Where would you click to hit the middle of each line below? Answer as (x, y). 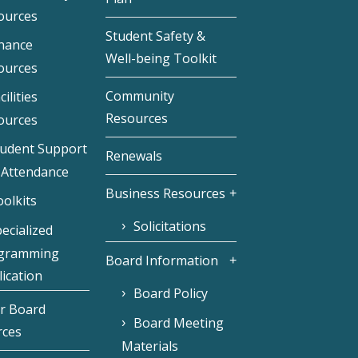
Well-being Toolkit (161, 59)
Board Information (162, 261)
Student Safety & (156, 36)
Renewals (134, 156)
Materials (150, 346)
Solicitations (170, 227)
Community (140, 96)
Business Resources (166, 194)
